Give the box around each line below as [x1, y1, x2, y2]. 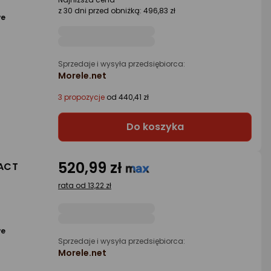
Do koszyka [126, 120, 184, 134]
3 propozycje [58, 92, 105, 102]
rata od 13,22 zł [58, 180, 111, 191]
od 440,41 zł [105, 92, 149, 102]
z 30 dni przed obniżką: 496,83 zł [58, 5, 175, 16]
